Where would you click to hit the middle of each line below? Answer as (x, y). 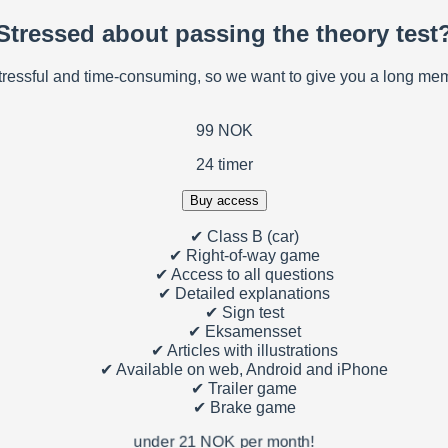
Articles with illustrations (250, 350)
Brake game (250, 407)
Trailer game (250, 388)
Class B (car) (250, 236)
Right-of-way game (250, 255)
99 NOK (224, 130)
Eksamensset (250, 331)
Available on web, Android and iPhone (250, 369)
